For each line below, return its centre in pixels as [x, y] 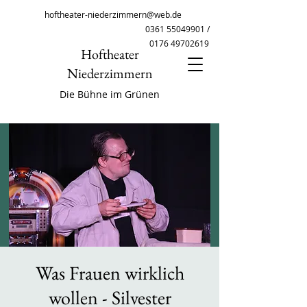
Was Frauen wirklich [110, 273]
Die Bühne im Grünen [110, 94]
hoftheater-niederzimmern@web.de [113, 14]
